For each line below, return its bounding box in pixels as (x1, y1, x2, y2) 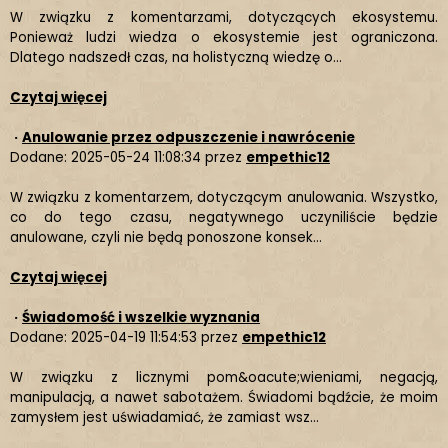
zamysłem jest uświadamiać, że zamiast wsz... (10, 408, 319, 427)
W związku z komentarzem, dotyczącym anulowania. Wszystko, (10, 188, 438, 207)
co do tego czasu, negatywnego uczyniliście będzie (10, 208, 438, 227)
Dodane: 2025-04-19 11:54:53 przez (10, 328, 242, 347)
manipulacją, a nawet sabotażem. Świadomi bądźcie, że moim (10, 388, 438, 407)
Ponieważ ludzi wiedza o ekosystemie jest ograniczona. (10, 28, 438, 47)
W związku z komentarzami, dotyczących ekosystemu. (10, 8, 438, 27)
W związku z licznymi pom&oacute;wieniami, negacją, (10, 368, 438, 387)
